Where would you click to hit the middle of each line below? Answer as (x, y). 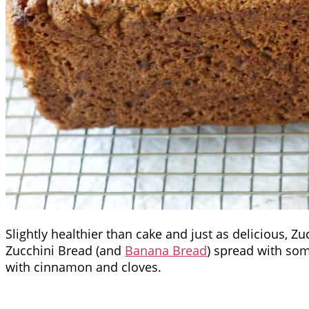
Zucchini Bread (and (65, 251)
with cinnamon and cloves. (83, 267)
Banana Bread (166, 251)
